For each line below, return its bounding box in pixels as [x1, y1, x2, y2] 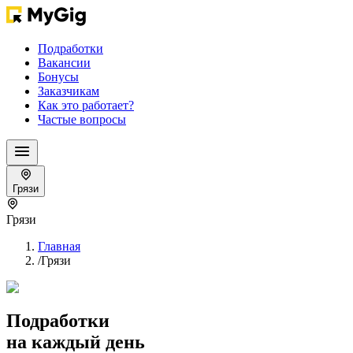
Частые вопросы [38, 113, 126, 126]
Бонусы [38, 70, 79, 84]
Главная [38, 240, 80, 253]
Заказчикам [38, 84, 99, 98]
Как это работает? [38, 98, 134, 112]
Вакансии [38, 56, 91, 69]
